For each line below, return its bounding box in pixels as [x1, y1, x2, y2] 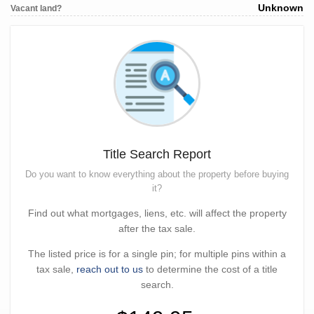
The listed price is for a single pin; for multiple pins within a [28, 248, 286, 259]
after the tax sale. [118, 223, 196, 234]
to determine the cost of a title [143, 264, 278, 275]
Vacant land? [11, 4, 62, 14]
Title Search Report [103, 147, 211, 161]
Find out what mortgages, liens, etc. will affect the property [27, 207, 287, 219]
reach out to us [76, 264, 143, 275]
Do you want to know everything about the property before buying [25, 169, 289, 179]
